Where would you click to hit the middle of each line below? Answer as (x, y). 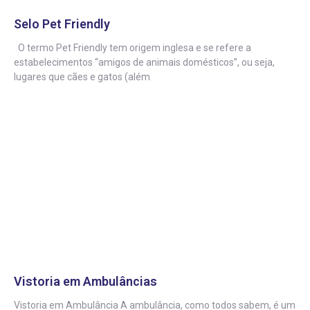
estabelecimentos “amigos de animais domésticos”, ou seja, (144, 62)
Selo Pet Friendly (62, 24)
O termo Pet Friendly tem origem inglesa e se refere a (133, 48)
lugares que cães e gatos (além (82, 77)
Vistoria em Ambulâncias (85, 281)
